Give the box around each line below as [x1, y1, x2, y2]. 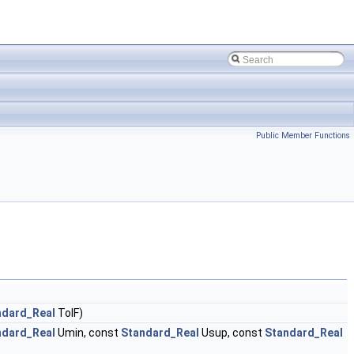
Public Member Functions [256, 130, 350, 141]
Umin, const [55, 326, 121, 340]
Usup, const [199, 326, 265, 340]
